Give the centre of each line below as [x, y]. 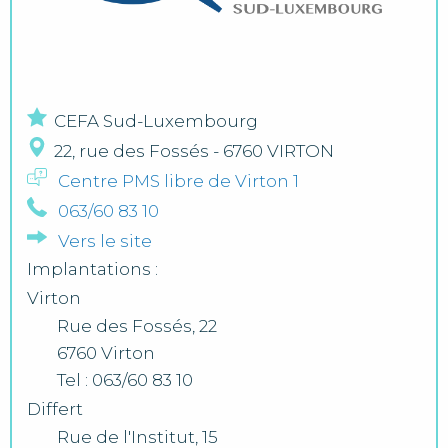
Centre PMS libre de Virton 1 [178, 180]
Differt [55, 408]
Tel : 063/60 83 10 [125, 379]
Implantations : [92, 268]
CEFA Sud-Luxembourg [156, 120]
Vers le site [105, 240]
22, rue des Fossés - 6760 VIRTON [194, 150]
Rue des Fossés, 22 [137, 325]
